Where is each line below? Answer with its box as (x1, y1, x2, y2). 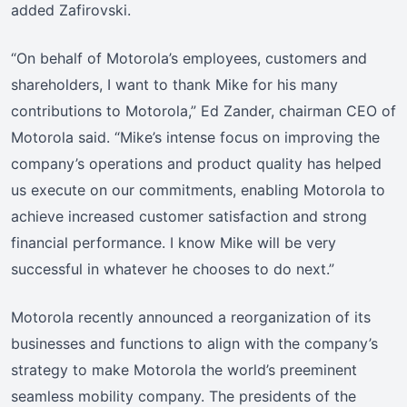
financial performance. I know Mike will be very (11, 233, 336, 253)
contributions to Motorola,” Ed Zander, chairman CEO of (11, 102, 396, 121)
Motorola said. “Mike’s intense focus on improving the (11, 128, 380, 147)
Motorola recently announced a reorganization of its (11, 308, 371, 327)
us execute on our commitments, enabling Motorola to (11, 181, 385, 200)
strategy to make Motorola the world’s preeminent (11, 361, 357, 380)
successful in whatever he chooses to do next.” (11, 260, 334, 279)
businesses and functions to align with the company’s (11, 334, 378, 353)
